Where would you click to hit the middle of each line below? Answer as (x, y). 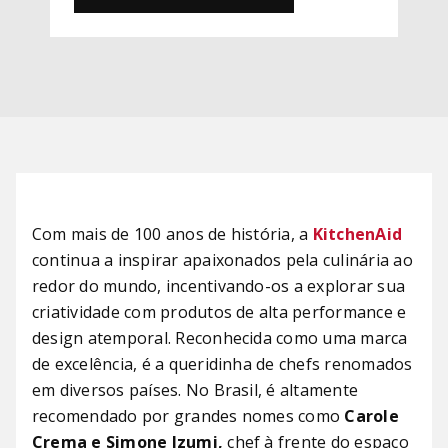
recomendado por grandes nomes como (186, 415)
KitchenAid (357, 233)
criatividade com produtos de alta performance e (219, 311)
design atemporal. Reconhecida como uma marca (220, 337)
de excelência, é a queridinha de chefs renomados (222, 363)
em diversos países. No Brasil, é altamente (195, 389)
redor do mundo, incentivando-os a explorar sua (219, 285)
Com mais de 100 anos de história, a (172, 233)
